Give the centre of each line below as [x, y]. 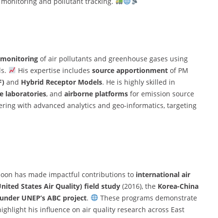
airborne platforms [96, 93]
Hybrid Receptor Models [62, 82]
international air [163, 174]
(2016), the [139, 186]
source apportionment [130, 70]
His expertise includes [54, 70]
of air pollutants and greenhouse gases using [113, 58]
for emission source [161, 93]
